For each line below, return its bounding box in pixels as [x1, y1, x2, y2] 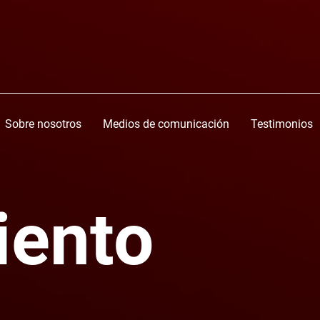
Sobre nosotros [5, 117, 81, 131]
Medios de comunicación [103, 117, 229, 131]
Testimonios [251, 117, 313, 131]
